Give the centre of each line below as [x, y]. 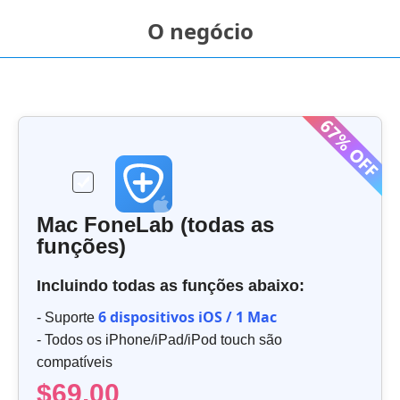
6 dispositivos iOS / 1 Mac [187, 317]
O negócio [200, 31]
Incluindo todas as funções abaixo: [171, 286]
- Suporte [67, 318]
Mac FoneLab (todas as [155, 225]
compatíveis [75, 362]
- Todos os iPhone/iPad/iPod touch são [159, 340]
